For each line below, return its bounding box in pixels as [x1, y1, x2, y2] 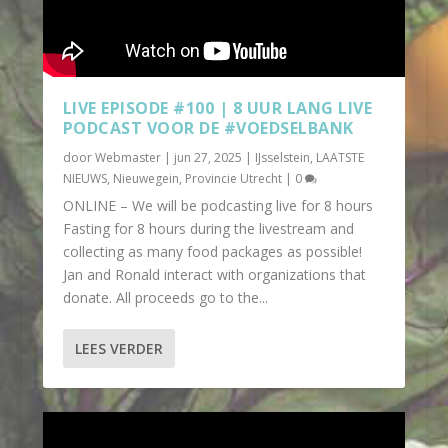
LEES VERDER [74, 338, 163, 358]
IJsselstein [254, 148, 310, 166]
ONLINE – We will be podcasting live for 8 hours [62, 195, 373, 215]
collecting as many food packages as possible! [62, 241, 362, 261]
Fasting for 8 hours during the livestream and [62, 218, 354, 238]
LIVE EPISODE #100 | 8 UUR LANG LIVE [62, 96, 373, 119]
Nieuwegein [112, 169, 179, 187]
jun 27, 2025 [173, 148, 242, 166]
